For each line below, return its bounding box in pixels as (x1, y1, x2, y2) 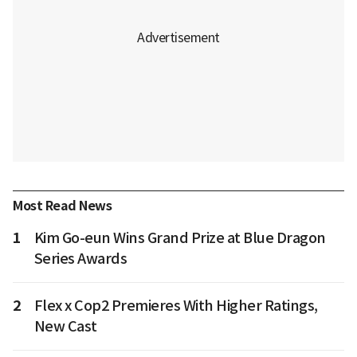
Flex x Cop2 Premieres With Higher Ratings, (33, 296, 318, 316)
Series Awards (33, 249, 127, 269)
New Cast (33, 317, 97, 336)
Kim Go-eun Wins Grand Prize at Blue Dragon (33, 229, 326, 248)
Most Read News (13, 198, 112, 215)
